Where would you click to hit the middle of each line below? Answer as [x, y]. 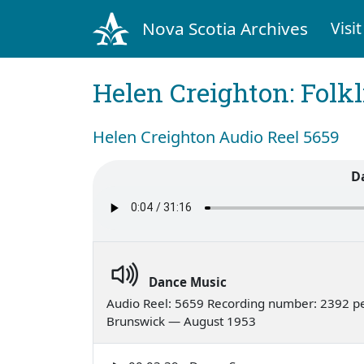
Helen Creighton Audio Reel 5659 [216, 136]
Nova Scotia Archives [225, 28]
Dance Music [188, 282]
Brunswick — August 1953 [181, 321]
